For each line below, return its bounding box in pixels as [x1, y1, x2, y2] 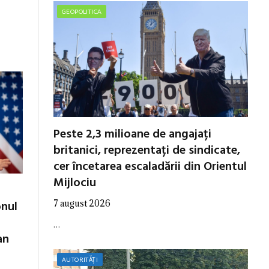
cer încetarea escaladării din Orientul [53, 157, 247, 177]
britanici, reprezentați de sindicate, [53, 141, 240, 160]
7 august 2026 [53, 197, 110, 209]
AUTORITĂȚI [62, 255, 98, 263]
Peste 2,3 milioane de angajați [53, 124, 211, 144]
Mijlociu [53, 173, 96, 193]
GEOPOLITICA [62, 7, 102, 15]
